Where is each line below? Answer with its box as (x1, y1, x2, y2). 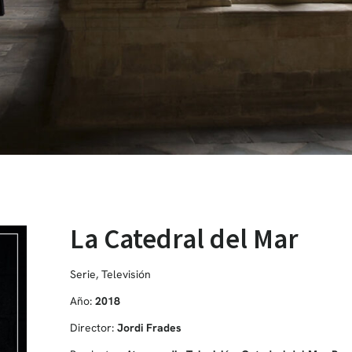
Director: (69, 320, 117, 335)
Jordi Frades (116, 320, 181, 335)
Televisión (101, 266, 151, 281)
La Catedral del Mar (69, 221, 299, 256)
